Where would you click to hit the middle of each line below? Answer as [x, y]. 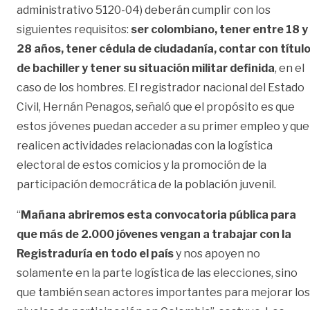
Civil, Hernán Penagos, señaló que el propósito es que [156, 107]
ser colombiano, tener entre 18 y [219, 29]
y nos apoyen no [217, 253]
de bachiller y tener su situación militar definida [146, 68]
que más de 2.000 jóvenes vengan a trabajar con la [154, 234]
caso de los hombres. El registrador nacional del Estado [161, 87]
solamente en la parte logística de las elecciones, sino [157, 273]
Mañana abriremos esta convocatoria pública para [158, 215]
